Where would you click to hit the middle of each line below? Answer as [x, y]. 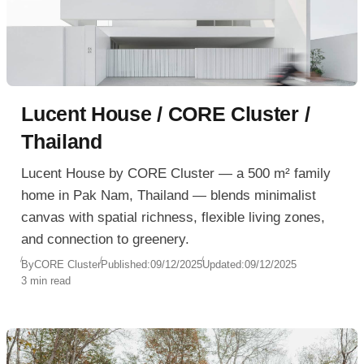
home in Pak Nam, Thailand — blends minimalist [169, 195]
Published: [126, 265]
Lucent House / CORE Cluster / [166, 114]
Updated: [224, 265]
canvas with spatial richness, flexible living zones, [173, 217]
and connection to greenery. [106, 239]
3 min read [46, 281]
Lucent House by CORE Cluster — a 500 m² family [176, 173]
